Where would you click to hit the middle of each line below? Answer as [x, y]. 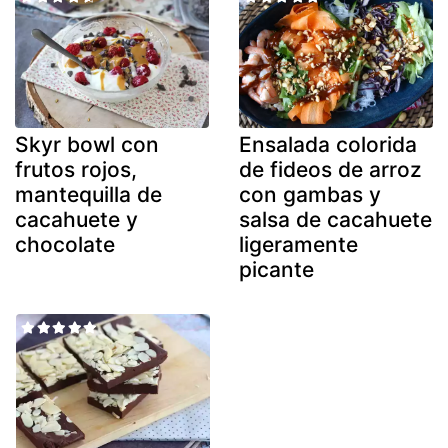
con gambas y [310, 195]
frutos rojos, [76, 170]
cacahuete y [76, 220]
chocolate [65, 245]
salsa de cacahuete [335, 220]
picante [276, 270]
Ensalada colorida [328, 145]
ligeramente [298, 245]
